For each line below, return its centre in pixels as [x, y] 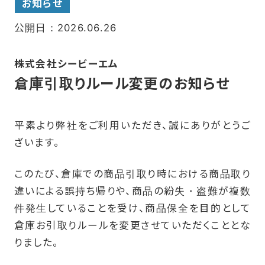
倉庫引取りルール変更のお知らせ [122, 84]
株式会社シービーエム [66, 64]
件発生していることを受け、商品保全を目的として [132, 208]
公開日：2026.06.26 [65, 28]
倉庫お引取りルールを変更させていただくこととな [132, 225]
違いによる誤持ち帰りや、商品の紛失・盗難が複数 [132, 191]
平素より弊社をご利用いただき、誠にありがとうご [132, 125]
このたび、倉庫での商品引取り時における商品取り [132, 174]
